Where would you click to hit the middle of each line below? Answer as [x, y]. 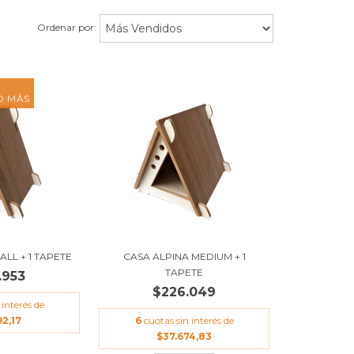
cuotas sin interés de [188, 320]
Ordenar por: [67, 28]
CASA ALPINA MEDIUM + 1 [184, 256]
